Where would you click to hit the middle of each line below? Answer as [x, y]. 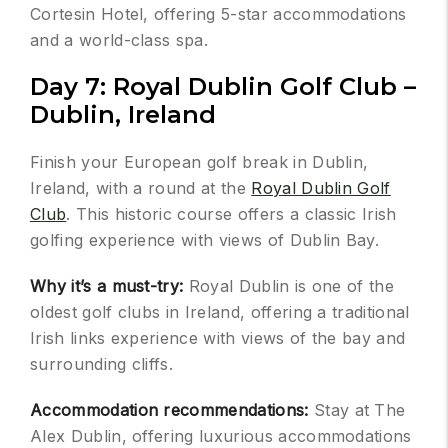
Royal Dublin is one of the [291, 286]
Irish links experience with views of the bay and [218, 338]
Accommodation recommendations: [172, 410]
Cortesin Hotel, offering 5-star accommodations [218, 14]
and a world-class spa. [119, 40]
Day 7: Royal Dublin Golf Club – [223, 87]
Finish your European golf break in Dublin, [199, 162]
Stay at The [359, 410]
